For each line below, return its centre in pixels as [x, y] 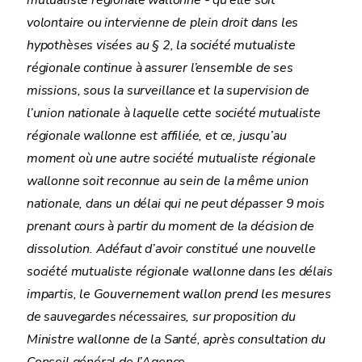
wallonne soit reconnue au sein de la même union [168, 181]
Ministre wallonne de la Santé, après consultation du [176, 339]
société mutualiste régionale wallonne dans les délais [180, 271]
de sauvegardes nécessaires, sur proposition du [161, 317]
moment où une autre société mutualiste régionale [171, 158]
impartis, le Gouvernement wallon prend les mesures [179, 294]
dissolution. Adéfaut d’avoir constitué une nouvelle [171, 249]
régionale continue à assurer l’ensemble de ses [160, 68]
